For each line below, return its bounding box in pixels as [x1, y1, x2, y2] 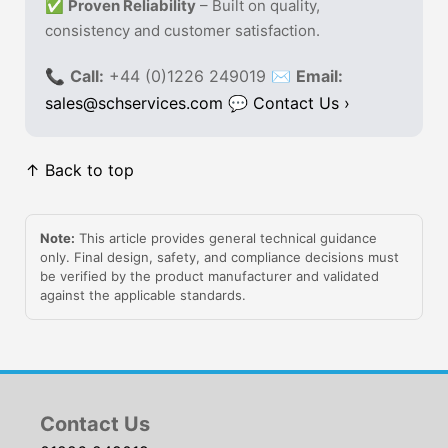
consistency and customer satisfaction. [45, 21, 320, 41]
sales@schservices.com [45, 93, 223, 114]
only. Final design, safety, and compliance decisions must [40, 249, 399, 266]
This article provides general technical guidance [75, 230, 377, 247]
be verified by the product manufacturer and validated [40, 268, 379, 285]
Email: [296, 66, 343, 87]
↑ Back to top [25, 160, 134, 181]
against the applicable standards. [40, 287, 246, 304]
